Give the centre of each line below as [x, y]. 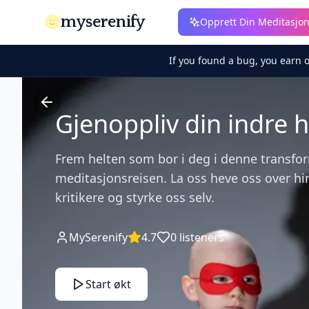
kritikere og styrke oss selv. [135, 197]
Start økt [108, 284]
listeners [200, 237]
